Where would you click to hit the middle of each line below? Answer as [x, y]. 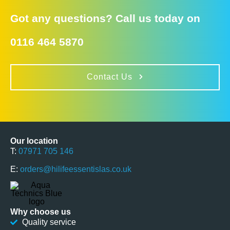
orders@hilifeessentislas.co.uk [76, 169]
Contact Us [109, 77]
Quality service [49, 222]
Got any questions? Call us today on [105, 18]
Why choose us [41, 212]
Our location [34, 141]
